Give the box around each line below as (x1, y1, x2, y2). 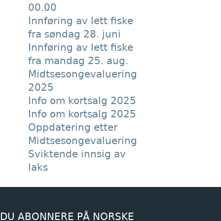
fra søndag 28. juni (28, 28, 121, 40)
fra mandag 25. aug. (28, 55, 128, 67)
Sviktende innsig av (28, 148, 126, 160)
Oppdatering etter (28, 121, 117, 133)
